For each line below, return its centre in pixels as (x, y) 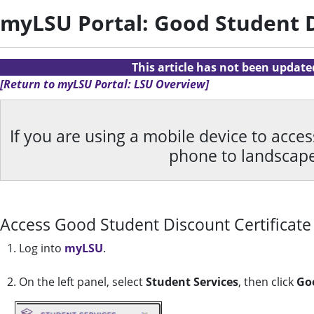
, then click (267, 282)
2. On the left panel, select (76, 282)
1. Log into (36, 248)
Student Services (192, 282)
